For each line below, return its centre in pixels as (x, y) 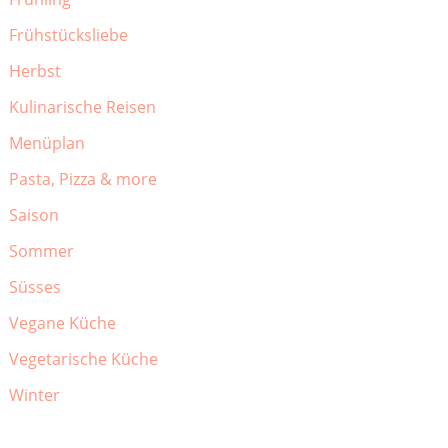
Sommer (41, 251)
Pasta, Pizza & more (82, 179)
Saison (33, 215)
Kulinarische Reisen (82, 107)
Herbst (34, 71)
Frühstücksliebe (68, 35)
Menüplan (46, 143)
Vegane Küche (62, 323)
